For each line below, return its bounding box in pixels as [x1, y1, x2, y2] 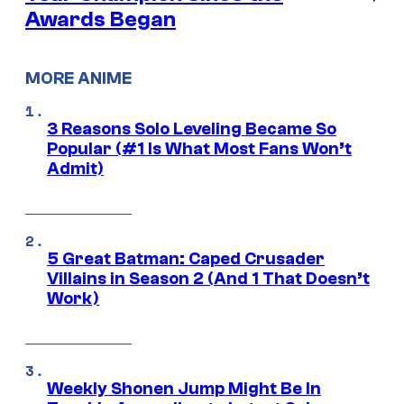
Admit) [47, 159, 104, 179]
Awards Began [25, 6, 176, 32]
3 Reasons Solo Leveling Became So [47, 119, 336, 140]
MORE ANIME [25, 68, 132, 88]
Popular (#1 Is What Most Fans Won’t [47, 139, 352, 160]
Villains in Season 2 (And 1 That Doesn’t [47, 269, 370, 289]
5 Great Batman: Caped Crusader [47, 249, 325, 270]
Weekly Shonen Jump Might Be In [47, 379, 321, 399]
